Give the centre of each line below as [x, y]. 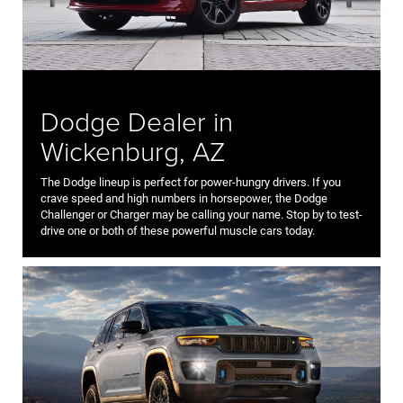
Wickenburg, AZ [133, 151]
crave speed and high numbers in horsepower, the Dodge [184, 199]
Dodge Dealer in [137, 121]
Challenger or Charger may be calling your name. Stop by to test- [201, 215]
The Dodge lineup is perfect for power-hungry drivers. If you [191, 183]
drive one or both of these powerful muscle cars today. [178, 231]
